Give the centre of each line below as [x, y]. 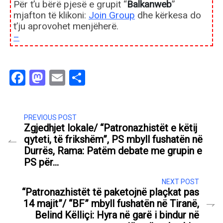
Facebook [58, 78]
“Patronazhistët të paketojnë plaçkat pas [111, 192]
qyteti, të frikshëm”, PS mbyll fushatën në [113, 140]
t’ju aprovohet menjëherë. [66, 26]
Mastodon [80, 78]
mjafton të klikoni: [51, 15]
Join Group [112, 15]
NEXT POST [180, 182]
